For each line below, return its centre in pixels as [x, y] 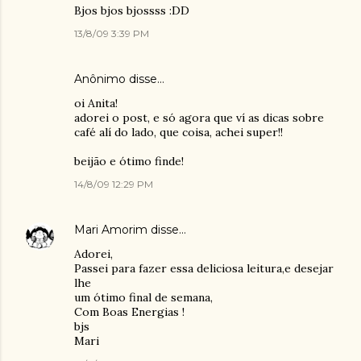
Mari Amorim [111, 230]
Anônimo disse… [119, 79]
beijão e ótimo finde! [129, 161]
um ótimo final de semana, [143, 297]
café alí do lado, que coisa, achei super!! [178, 132]
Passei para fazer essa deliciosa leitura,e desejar [204, 268]
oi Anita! [96, 103]
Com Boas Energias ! [129, 312]
